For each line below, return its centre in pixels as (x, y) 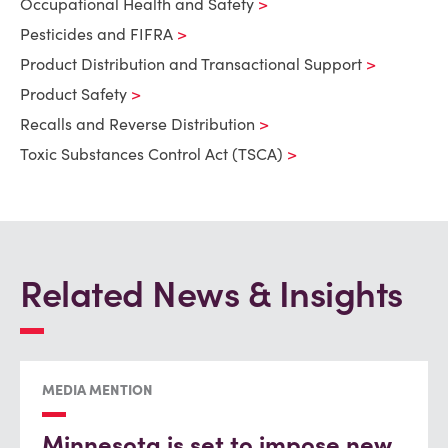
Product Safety (73, 94)
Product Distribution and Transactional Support (191, 64)
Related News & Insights (211, 294)
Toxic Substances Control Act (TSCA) (151, 154)
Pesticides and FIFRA (96, 34)
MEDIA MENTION (97, 390)
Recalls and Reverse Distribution (137, 124)
